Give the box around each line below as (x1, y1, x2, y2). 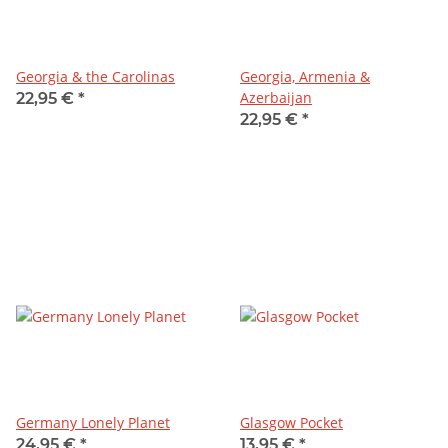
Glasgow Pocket (240, 412, 343, 432)
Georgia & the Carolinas (16, 66, 175, 86)
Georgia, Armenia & (240, 66, 370, 86)
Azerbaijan (240, 87, 312, 107)
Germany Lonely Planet (16, 412, 170, 432)
